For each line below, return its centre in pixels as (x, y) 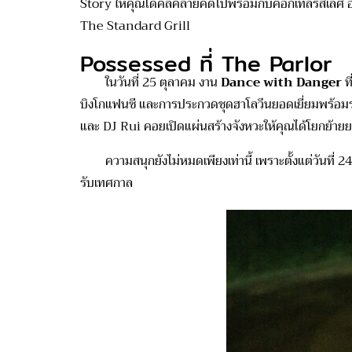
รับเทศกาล (106, 183)
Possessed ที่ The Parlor (206, 64)
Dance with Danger (281, 83)
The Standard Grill (135, 26)
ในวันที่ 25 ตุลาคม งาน (150, 83)
